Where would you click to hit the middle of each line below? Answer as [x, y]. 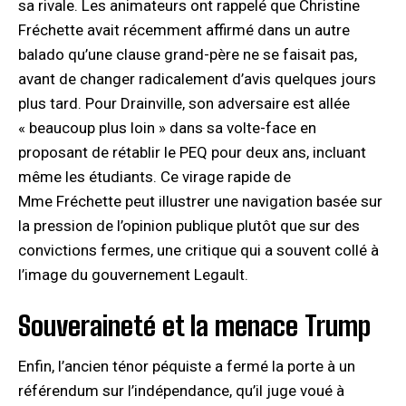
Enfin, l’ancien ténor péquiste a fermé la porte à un [187, 366]
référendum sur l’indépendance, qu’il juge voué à [181, 390]
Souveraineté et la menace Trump [194, 325]
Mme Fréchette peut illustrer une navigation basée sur [200, 201]
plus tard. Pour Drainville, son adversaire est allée [184, 103]
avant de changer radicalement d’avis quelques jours [197, 78]
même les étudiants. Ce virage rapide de [155, 176]
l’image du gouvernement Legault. [133, 274]
